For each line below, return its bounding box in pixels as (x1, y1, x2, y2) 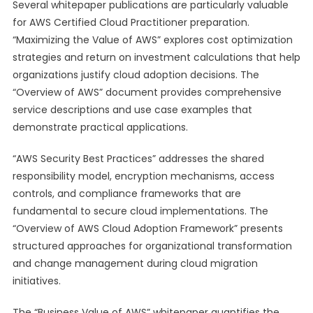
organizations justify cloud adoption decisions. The (12, 68, 259, 82)
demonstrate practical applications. (12, 120, 188, 134)
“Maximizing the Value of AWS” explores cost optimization (12, 33, 293, 47)
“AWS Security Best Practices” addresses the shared (12, 152, 264, 166)
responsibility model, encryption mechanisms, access (12, 169, 275, 183)
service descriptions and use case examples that (12, 103, 252, 117)
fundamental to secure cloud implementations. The (12, 204, 268, 218)
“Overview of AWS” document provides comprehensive (12, 85, 282, 99)
